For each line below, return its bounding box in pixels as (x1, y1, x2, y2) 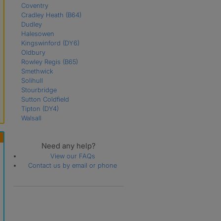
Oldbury (21, 48, 45, 56)
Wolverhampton (21, 151, 68, 159)
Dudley (21, 20, 42, 28)
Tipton (21, 104, 42, 112)
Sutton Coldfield (21, 95, 69, 103)
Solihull (21, 76, 43, 84)
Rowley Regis (21, 57, 63, 66)
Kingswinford (21, 38, 63, 47)
